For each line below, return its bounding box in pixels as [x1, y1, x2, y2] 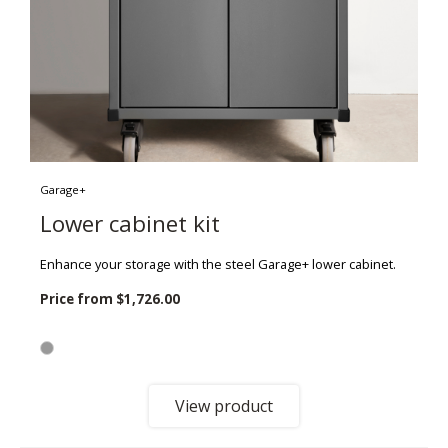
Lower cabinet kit [40, 207, 220, 239]
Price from [40, 289, 116, 308]
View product [175, 394, 273, 417]
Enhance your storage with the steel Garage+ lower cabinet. [40, 254, 396, 273]
